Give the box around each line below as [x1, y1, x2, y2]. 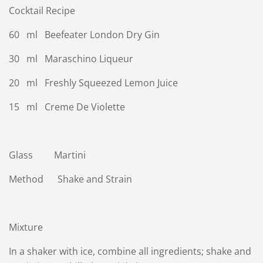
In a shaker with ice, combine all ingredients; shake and [8, 244, 251, 258]
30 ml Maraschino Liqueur [8, 52, 133, 65]
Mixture [8, 220, 45, 234]
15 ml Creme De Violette [8, 100, 125, 113]
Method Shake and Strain [8, 172, 132, 186]
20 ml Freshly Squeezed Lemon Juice [8, 76, 178, 89]
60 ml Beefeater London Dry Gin [8, 28, 160, 41]
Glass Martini [8, 148, 86, 161]
